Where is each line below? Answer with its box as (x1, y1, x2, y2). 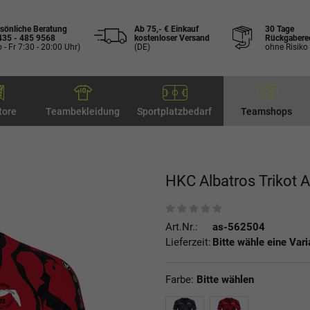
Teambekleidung (45, 106, 120, 117)
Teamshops (241, 106, 292, 117)
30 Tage (265, 24, 294, 34)
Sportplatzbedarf (137, 106, 212, 117)
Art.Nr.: (165, 220, 198, 233)
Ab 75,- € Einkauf (134, 24, 199, 34)
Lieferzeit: (165, 235, 211, 248)
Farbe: (165, 273, 197, 286)
